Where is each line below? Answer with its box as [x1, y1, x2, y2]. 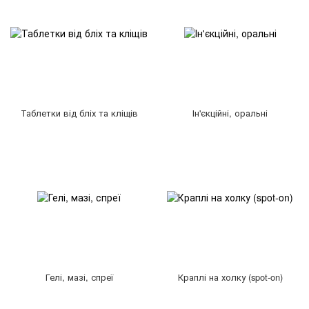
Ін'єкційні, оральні [192, 106, 268, 119]
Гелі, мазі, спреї [45, 270, 113, 283]
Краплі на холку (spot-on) [177, 270, 283, 283]
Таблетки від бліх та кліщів [20, 106, 138, 119]
